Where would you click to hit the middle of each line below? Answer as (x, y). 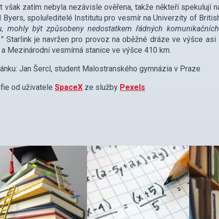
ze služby (101, 87)
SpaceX (69, 87)
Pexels (133, 87)
